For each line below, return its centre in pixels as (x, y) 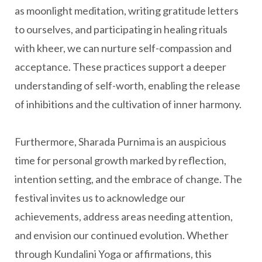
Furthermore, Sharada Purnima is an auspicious (120, 142)
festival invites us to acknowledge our (100, 198)
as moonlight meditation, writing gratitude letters (127, 11)
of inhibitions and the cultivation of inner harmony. (128, 104)
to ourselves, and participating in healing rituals (121, 29)
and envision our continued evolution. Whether (122, 235)
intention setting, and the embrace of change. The (128, 179)
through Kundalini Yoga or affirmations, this (113, 254)
